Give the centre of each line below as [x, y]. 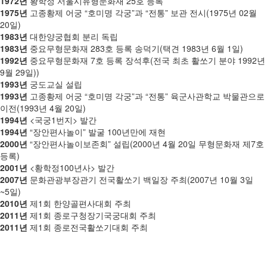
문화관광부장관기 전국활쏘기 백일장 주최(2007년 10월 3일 [140, 179]
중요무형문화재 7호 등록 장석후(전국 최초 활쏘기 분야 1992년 [146, 60]
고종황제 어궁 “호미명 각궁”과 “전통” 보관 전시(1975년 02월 [142, 13]
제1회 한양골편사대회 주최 [79, 203]
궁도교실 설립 [55, 84]
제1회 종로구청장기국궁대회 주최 [92, 215]
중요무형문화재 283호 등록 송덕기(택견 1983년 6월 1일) [135, 48]
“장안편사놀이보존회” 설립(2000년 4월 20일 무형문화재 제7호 [146, 144]
